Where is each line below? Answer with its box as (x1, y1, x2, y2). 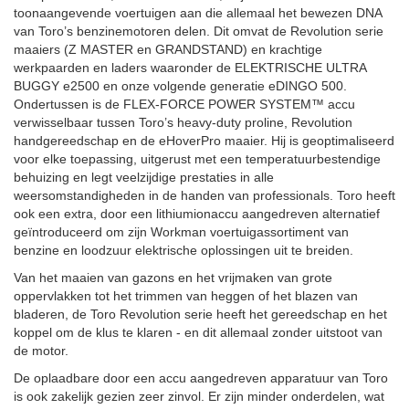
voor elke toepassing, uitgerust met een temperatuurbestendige (14, 152, 381, 166)
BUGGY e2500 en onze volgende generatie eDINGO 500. (14, 79, 347, 93)
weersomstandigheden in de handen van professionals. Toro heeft (14, 188, 395, 203)
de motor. (14, 343, 68, 358)
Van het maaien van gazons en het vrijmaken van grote (14, 270, 332, 285)
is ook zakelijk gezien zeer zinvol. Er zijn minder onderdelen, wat (14, 389, 384, 404)
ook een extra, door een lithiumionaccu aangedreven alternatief (14, 206, 380, 221)
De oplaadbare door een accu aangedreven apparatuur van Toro (14, 371, 388, 385)
